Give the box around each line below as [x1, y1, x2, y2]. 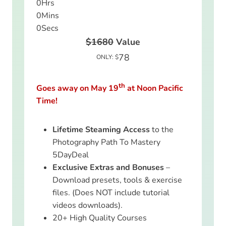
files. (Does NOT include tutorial [52, 187, 169, 198]
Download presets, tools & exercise [52, 174, 182, 186]
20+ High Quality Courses [52, 212, 147, 223]
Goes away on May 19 [36, 82, 119, 94]
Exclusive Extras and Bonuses [52, 161, 166, 173]
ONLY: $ [96, 52, 119, 61]
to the [150, 124, 174, 135]
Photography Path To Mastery [52, 136, 160, 148]
